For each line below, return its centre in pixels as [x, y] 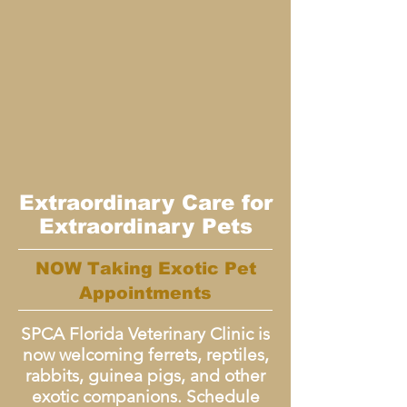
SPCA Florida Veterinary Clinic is [145, 334]
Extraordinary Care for [145, 203]
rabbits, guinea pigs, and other [145, 376]
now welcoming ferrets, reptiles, [145, 355]
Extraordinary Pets [145, 226]
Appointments [145, 293]
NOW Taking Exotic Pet [145, 268]
